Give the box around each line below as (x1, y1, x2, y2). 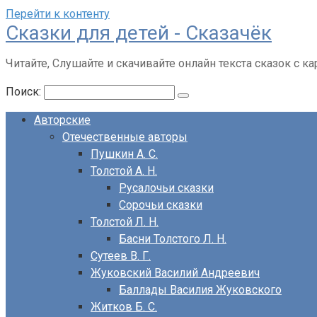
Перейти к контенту (6, 7, 110, 21)
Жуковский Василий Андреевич (91, 266, 260, 279)
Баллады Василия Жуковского (119, 283, 282, 296)
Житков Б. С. (91, 300, 157, 313)
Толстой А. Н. (91, 164, 157, 178)
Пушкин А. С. (91, 147, 158, 161)
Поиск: (6, 85, 44, 98)
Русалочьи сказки (119, 181, 214, 195)
